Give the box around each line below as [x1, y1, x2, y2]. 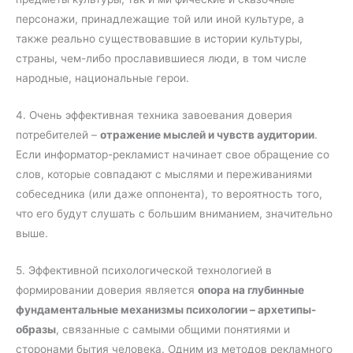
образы [16, 323, 56, 336]
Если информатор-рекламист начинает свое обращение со [16, 148, 329, 162]
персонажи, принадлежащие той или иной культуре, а [16, 13, 304, 26]
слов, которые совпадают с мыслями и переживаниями [16, 168, 312, 181]
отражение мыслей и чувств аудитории [100, 128, 314, 142]
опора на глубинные [198, 284, 304, 297]
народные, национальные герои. [16, 72, 189, 85]
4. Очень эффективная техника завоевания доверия [16, 109, 292, 122]
